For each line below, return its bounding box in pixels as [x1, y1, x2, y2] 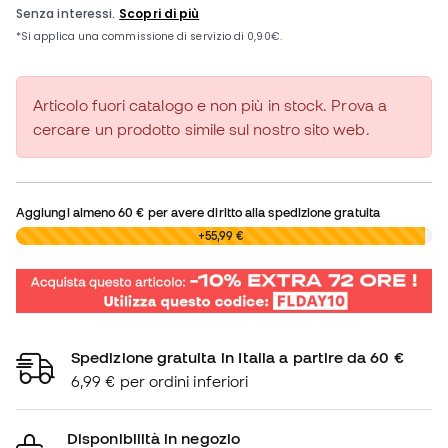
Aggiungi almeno [16, 205, 119, 220]
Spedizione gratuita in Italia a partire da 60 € [71, 347, 404, 366]
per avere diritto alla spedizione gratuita [144, 205, 380, 220]
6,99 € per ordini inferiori [71, 371, 249, 390]
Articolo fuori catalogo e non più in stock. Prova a [33, 96, 387, 115]
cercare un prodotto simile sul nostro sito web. [33, 120, 370, 139]
